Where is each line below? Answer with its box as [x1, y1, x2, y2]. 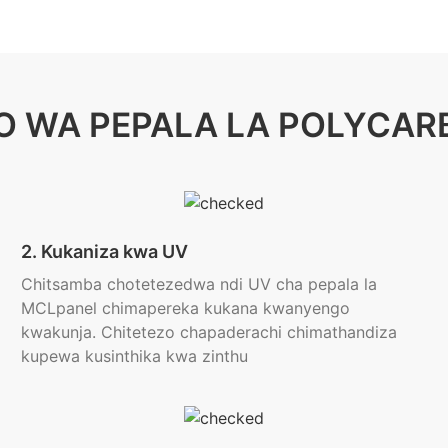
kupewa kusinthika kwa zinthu [20, 345, 248, 366]
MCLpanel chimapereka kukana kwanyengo [20, 297, 350, 318]
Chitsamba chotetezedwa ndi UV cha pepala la [20, 273, 377, 294]
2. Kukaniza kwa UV [20, 240, 188, 262]
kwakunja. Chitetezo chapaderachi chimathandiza [20, 321, 397, 342]
